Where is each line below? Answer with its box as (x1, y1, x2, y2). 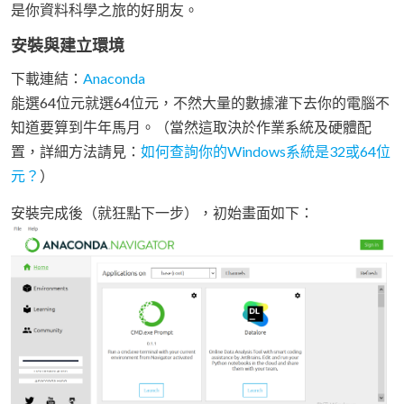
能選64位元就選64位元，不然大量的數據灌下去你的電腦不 (11, 94, 390, 112)
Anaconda (83, 69, 145, 87)
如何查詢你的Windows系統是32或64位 (141, 142, 390, 161)
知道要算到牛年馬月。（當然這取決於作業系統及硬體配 (11, 118, 372, 136)
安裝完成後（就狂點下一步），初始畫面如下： (11, 204, 314, 222)
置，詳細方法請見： (11, 142, 141, 161)
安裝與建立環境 (11, 35, 124, 56)
